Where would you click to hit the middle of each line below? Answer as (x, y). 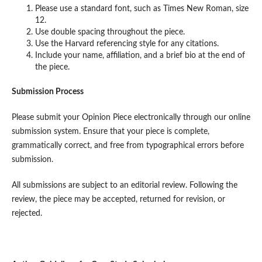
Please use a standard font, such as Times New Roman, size (142, 8)
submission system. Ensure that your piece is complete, (110, 131)
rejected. (27, 213)
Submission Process (47, 92)
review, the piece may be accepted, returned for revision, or (118, 199)
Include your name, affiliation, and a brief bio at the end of (140, 55)
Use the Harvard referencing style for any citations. (127, 44)
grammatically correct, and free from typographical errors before (127, 145)
